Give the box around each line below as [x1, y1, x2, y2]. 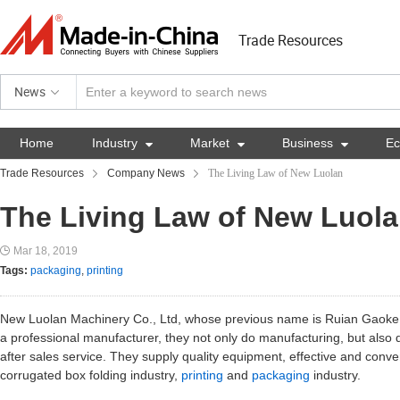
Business [282, 136, 337, 150]
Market [190, 136, 233, 150]
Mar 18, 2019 [13, 245, 78, 257]
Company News [107, 167, 185, 179]
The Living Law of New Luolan [208, 167, 343, 179]
